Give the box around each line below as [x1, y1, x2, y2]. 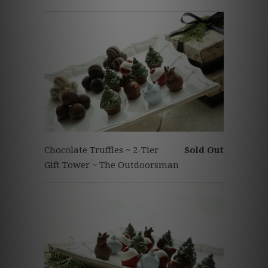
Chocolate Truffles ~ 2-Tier [44, 145, 159, 156]
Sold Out [184, 145, 224, 156]
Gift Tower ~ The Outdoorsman [44, 160, 179, 171]
